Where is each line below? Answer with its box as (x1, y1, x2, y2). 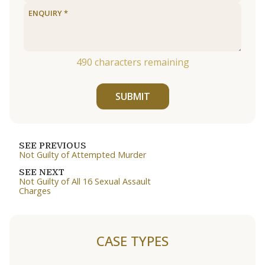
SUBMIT (115, 90, 150, 104)
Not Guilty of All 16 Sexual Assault (19, 176, 151, 188)
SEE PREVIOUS (19, 141, 86, 151)
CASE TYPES (96, 232, 169, 251)
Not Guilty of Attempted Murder (19, 149, 146, 161)
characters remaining (92, 56, 189, 69)
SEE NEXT (19, 167, 64, 177)
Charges (19, 185, 51, 197)
